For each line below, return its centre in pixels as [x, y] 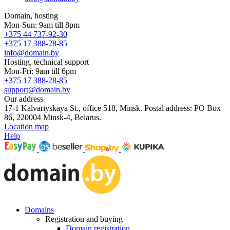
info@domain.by [32, 53]
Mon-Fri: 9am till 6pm [40, 71]
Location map [26, 127]
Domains [39, 210]
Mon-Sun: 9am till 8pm [42, 25]
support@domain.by [37, 90]
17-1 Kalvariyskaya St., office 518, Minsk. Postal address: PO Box [112, 108]
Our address [24, 99]
